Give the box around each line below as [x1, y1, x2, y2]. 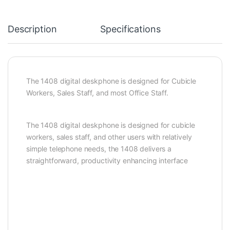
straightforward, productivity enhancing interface [26, 156, 188, 165]
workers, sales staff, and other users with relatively [26, 132, 192, 142]
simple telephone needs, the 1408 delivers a [26, 144, 171, 154]
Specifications [100, 24, 161, 35]
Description [8, 24, 57, 35]
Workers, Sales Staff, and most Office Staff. [26, 88, 168, 98]
